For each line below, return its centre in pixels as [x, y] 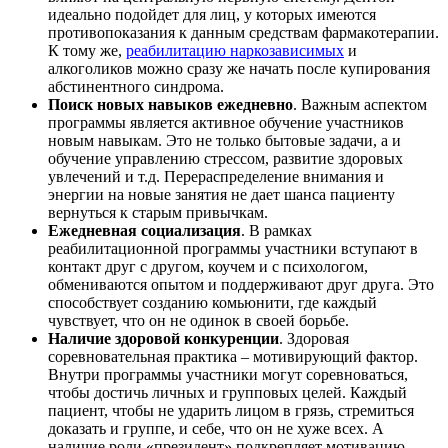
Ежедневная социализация [144, 231]
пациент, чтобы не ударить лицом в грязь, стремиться [231, 411]
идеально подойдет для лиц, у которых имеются [212, 15]
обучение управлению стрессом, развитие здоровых [225, 159]
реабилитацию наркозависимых [235, 51]
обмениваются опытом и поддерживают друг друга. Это [241, 285]
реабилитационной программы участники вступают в [233, 249]
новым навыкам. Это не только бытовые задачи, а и [224, 141]
